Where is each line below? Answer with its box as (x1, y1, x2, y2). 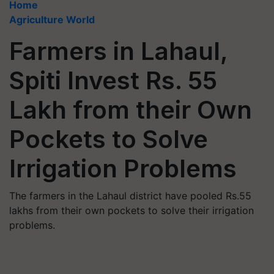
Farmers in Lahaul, (9, 36, 228, 66)
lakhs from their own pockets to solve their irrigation (9, 204, 254, 217)
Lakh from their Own (9, 95, 252, 125)
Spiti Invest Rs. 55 (9, 65, 217, 95)
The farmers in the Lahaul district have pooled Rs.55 (9, 190, 251, 202)
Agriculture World (9, 13, 95, 26)
